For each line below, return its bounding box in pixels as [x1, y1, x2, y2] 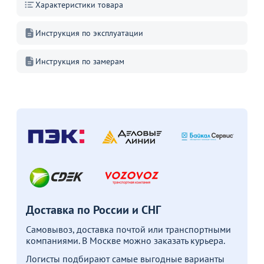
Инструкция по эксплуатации [35, 28, 143, 38]
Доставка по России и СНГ [26, 202, 161, 218]
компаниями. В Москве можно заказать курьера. [26, 235, 225, 247]
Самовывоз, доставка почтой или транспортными [26, 223, 231, 236]
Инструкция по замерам [35, 56, 124, 67]
